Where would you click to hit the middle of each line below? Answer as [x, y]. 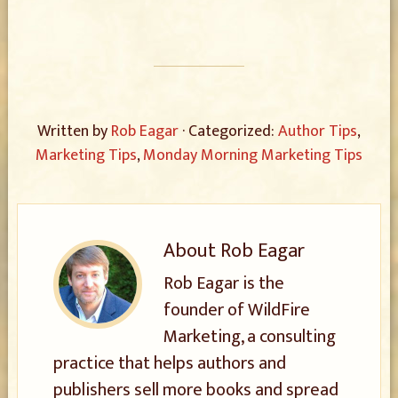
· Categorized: [230, 131]
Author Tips [317, 131]
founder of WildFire [236, 310]
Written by [74, 131]
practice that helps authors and [169, 363]
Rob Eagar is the [223, 283]
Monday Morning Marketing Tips [252, 155]
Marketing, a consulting [249, 337]
